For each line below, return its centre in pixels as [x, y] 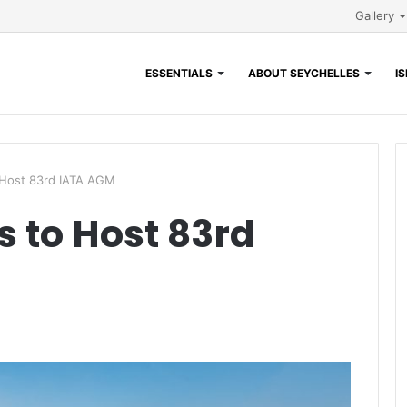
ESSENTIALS [179, 73]
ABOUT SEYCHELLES [303, 73]
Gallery [374, 15]
